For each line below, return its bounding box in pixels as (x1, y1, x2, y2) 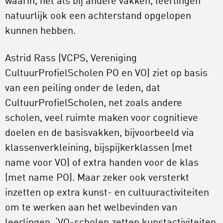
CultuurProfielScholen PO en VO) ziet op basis (5, 68, 208, 79)
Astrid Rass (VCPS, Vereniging (5, 53, 137, 64)
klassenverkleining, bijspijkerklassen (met (5, 143, 195, 153)
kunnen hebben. (5, 26, 76, 36)
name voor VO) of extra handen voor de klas (5, 158, 199, 168)
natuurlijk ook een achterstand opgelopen (5, 11, 191, 21)
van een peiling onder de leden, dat (5, 83, 160, 94)
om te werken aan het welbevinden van (5, 203, 177, 213)
